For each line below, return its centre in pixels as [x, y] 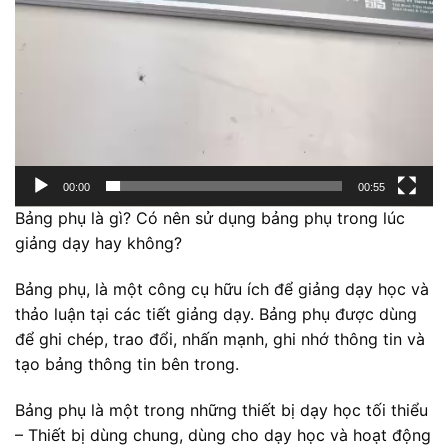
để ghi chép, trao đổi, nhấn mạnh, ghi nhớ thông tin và [220, 339]
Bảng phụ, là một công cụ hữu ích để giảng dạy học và [222, 289]
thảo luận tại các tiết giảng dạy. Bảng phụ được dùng [216, 314]
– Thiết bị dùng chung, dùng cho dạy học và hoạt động [223, 434]
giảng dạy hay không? [98, 243]
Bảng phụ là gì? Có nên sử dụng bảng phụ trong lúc [210, 218]
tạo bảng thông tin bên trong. [127, 364]
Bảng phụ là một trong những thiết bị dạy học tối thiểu [221, 409]
